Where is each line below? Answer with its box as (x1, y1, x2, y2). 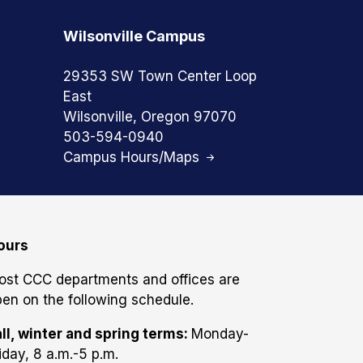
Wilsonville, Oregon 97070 (62, 109, 237, 125)
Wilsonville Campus (62, 27, 205, 45)
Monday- (191, 326, 249, 342)
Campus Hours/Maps (62, 149, 203, 165)
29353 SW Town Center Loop (62, 68, 257, 84)
